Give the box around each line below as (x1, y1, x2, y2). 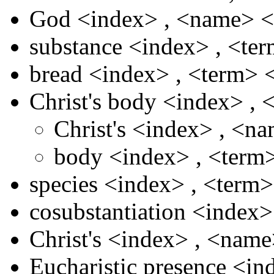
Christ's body (29, 87, 157, 114)
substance (29, 32, 122, 59)
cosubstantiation (29, 198, 186, 224)
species (29, 170, 98, 197)
